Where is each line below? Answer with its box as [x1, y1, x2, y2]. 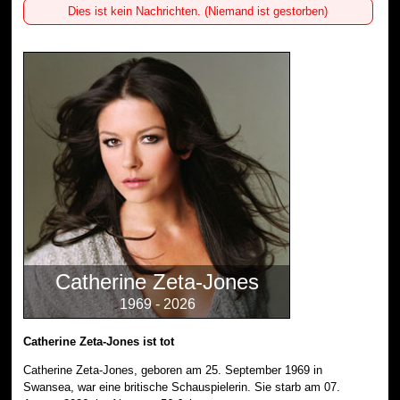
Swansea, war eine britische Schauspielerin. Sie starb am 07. [23, 379, 341, 394]
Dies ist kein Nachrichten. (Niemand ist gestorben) [68, 4, 329, 18]
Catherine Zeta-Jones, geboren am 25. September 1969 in [23, 362, 323, 377]
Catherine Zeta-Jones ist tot [23, 334, 175, 348]
